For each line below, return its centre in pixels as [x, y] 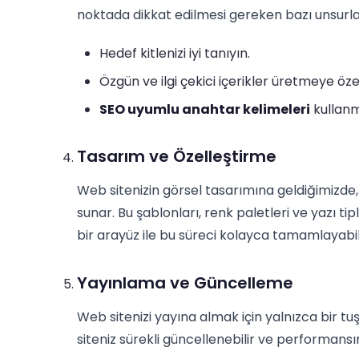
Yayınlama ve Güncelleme [185, 283]
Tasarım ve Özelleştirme [177, 156]
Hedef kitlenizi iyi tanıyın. [175, 53]
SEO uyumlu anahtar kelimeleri [205, 109]
